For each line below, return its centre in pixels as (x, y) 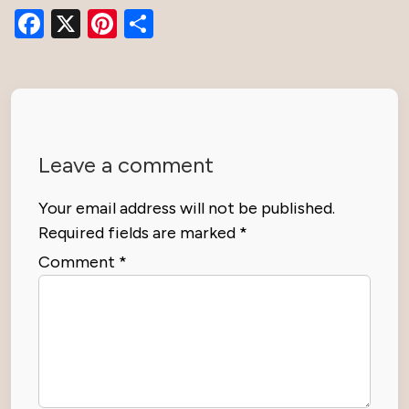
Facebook (106, 24)
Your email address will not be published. (187, 209)
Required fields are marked (139, 233)
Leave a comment (126, 165)
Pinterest (175, 24)
